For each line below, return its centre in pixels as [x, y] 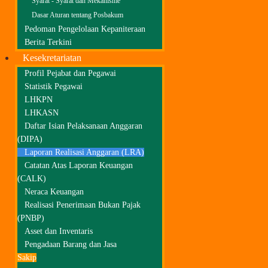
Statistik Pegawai [54, 86]
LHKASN [42, 113]
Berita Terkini [48, 42]
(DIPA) [30, 139]
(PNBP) [31, 218]
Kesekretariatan [52, 58]
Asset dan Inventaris [59, 231]
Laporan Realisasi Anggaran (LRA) [84, 152]
